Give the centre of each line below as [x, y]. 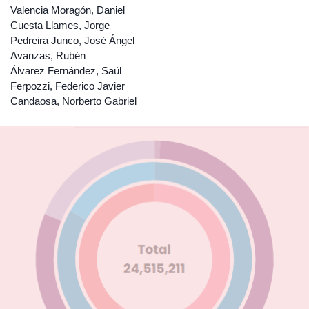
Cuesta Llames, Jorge [60, 25]
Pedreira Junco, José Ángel [72, 40]
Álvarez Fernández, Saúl [66, 71]
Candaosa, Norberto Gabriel [73, 101]
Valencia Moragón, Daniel [68, 10]
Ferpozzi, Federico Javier [68, 86]
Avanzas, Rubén [48, 56]
